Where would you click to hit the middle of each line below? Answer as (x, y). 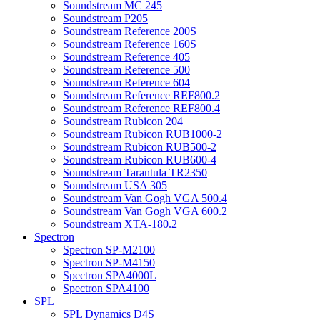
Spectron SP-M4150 (109, 262)
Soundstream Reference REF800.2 (141, 95)
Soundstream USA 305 (115, 185)
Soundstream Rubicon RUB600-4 (140, 160)
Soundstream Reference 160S (130, 44)
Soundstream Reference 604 (126, 82)
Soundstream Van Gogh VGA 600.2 (145, 211)
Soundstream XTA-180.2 (120, 224)
